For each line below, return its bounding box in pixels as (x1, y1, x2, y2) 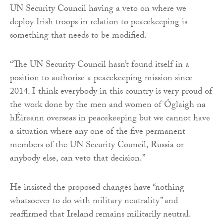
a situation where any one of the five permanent (10, 125, 185, 141)
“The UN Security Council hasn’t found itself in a (10, 58, 189, 74)
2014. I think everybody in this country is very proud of (10, 85, 212, 101)
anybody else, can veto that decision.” (10, 152, 145, 167)
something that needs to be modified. (10, 29, 147, 45)
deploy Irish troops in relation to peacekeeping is (10, 15, 187, 31)
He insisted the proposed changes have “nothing (10, 181, 184, 197)
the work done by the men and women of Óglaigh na (10, 98, 206, 114)
